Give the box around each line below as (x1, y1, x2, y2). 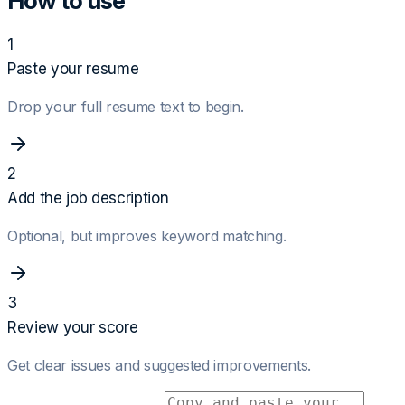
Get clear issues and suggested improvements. (7, 355, 312, 374)
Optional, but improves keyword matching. (7, 226, 287, 245)
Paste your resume (7, 59, 139, 78)
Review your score (7, 317, 138, 336)
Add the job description (7, 188, 169, 207)
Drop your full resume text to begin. (7, 97, 244, 116)
